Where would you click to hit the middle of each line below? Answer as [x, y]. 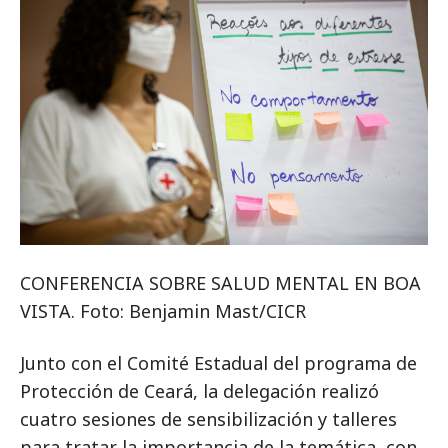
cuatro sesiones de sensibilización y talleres [208, 419]
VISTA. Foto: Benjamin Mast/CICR [163, 311]
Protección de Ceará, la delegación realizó [199, 391]
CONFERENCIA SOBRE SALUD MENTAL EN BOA [220, 283]
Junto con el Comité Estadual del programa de [218, 363]
